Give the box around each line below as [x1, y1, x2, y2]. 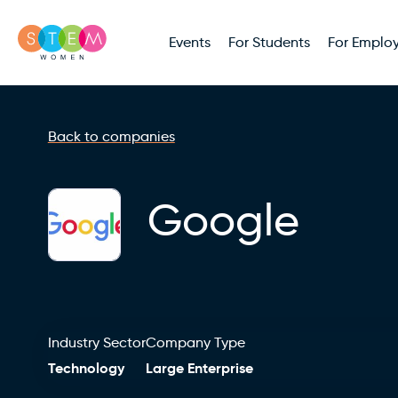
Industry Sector [47, 334, 146, 351]
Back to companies [47, 128, 175, 145]
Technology [47, 359, 124, 378]
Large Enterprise [145, 359, 253, 378]
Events [169, 34, 211, 51]
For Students [228, 34, 310, 51]
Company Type [145, 334, 245, 351]
